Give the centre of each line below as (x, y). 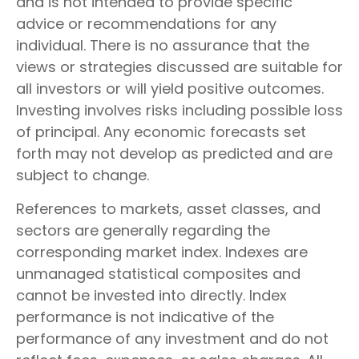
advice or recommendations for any (146, 24)
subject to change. (83, 175)
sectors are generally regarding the (143, 230)
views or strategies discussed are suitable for (179, 67)
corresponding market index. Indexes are (162, 252)
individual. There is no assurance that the (163, 45)
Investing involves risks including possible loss (179, 110)
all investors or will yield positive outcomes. (170, 89)
